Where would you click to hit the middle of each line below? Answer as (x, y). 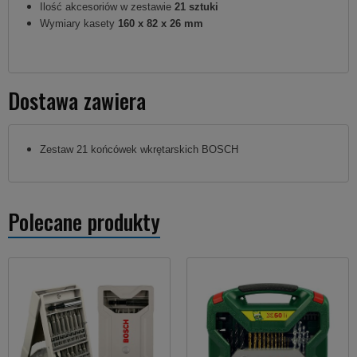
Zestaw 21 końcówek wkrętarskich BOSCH (139, 149)
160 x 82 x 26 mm (161, 23)
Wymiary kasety (79, 23)
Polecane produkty (84, 221)
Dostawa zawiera (77, 100)
